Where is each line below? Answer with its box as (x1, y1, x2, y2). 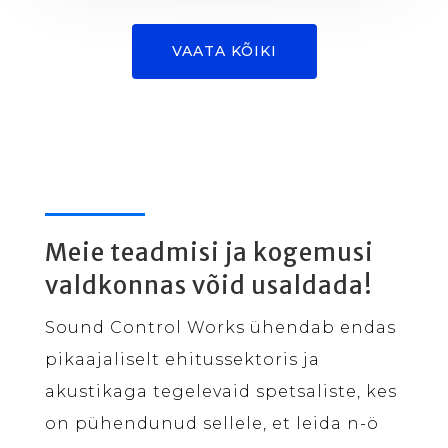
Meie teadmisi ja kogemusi (44, 236, 374, 268)
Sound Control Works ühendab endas (44, 317, 396, 337)
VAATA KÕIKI (171, 41, 277, 60)
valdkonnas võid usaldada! (44, 269, 373, 301)
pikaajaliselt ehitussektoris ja (44, 349, 320, 369)
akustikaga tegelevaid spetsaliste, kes (44, 381, 397, 401)
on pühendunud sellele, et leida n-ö (44, 413, 379, 433)
